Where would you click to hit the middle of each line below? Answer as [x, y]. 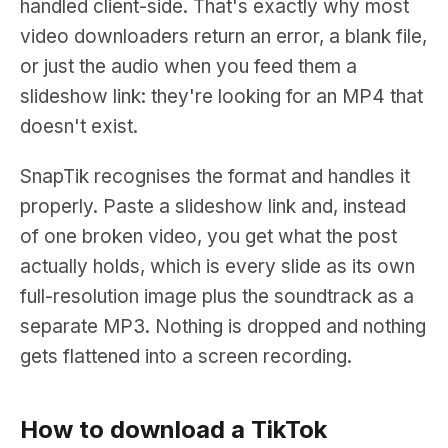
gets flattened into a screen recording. [186, 356]
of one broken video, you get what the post [208, 236]
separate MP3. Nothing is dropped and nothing [223, 326]
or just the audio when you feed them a [188, 66]
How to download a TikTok [173, 429]
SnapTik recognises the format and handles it [215, 176]
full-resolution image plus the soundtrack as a [217, 296]
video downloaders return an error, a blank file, [223, 36]
